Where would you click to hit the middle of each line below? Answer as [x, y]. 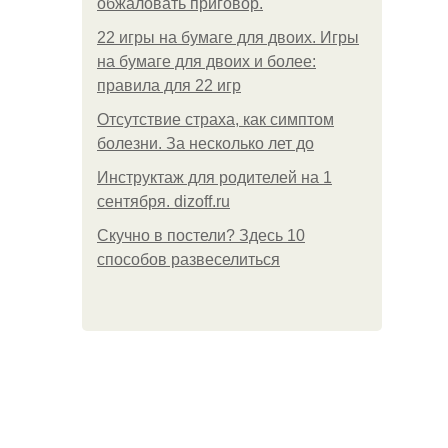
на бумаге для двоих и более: [206, 61]
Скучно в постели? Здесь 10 [201, 235]
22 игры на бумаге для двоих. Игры [228, 37]
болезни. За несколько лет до [205, 143]
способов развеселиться [188, 259]
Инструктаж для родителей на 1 [214, 177]
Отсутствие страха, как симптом [215, 119]
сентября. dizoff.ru [163, 201]
